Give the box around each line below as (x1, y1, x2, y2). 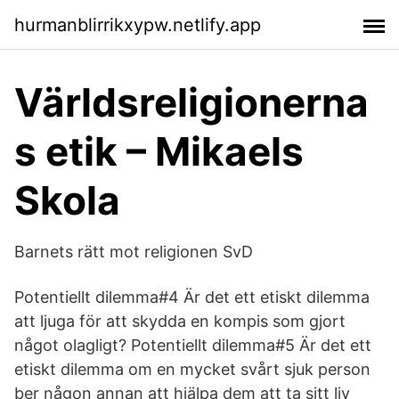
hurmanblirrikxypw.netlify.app (14, 13, 261, 36)
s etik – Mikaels (14, 127, 304, 175)
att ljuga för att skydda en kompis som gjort (14, 312, 346, 330)
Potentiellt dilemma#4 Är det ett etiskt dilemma (14, 288, 370, 306)
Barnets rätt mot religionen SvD (14, 242, 253, 261)
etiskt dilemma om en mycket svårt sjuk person (14, 360, 370, 379)
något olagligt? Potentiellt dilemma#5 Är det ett (14, 336, 371, 354)
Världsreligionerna (14, 78, 369, 126)
